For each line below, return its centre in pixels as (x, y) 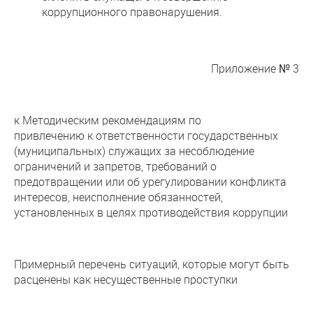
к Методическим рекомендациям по (108, 120)
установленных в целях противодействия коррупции (151, 212)
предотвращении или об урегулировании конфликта (150, 181)
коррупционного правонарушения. (132, 12)
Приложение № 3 (255, 68)
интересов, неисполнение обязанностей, (118, 197)
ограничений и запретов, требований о (115, 166)
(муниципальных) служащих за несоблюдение (134, 151)
